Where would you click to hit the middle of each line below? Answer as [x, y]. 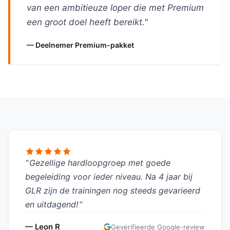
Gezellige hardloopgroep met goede [100, 163]
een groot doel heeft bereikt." [87, 22]
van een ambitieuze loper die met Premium [115, 8]
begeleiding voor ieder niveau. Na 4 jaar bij [109, 177]
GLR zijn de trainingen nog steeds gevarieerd [113, 190]
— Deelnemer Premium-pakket [80, 45]
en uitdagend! [52, 204]
